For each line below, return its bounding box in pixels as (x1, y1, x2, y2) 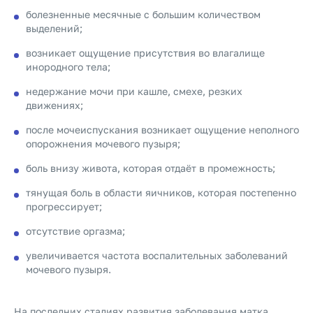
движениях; (26, 99, 83, 111)
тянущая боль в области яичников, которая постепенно (26, 187, 296, 198)
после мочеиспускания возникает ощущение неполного (26, 124, 299, 136)
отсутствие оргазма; (26, 225, 125, 237)
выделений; (26, 22, 82, 34)
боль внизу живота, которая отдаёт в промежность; (26, 162, 275, 174)
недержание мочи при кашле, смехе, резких (26, 85, 242, 97)
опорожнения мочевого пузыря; (26, 138, 180, 150)
